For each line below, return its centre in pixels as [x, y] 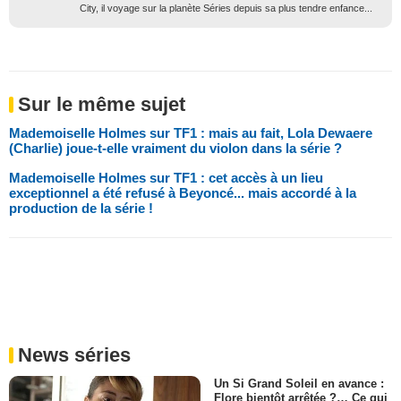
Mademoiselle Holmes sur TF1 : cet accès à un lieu [166, 177]
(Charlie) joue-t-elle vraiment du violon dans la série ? [175, 148]
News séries [74, 354]
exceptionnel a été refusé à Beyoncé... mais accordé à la [183, 192]
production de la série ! [81, 208]
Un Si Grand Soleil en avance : [299, 383]
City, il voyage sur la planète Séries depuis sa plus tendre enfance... [226, 8]
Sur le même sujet [102, 104]
